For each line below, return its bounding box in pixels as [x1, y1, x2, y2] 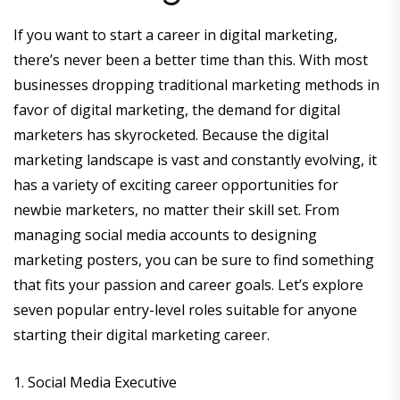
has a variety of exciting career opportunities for [13, 175, 338, 196]
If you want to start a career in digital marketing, [13, 25, 337, 46]
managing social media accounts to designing [13, 225, 317, 246]
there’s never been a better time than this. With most [13, 50, 368, 71]
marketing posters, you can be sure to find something [13, 250, 374, 271]
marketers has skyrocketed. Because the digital [13, 125, 329, 146]
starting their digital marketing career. [13, 325, 273, 346]
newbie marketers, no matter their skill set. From [13, 200, 339, 221]
